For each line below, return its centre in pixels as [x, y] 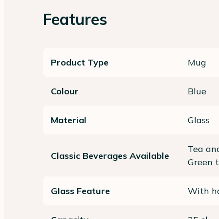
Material [69, 120]
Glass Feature [80, 191]
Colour [65, 91]
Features [75, 19]
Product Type [80, 62]
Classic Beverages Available [110, 155]
